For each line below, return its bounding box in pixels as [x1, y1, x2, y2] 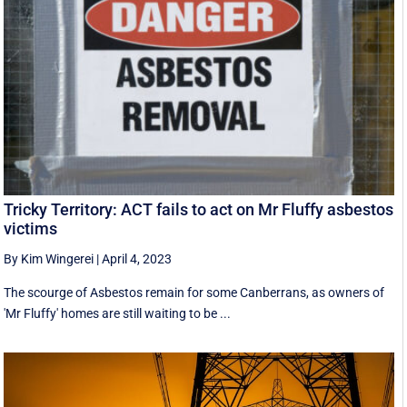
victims [4, 218, 58, 238]
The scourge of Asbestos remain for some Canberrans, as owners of [4, 284, 385, 300]
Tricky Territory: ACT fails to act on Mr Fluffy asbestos [4, 199, 394, 219]
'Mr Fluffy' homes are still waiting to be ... [4, 305, 232, 321]
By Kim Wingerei [4, 251, 94, 266]
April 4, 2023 [102, 251, 173, 266]
